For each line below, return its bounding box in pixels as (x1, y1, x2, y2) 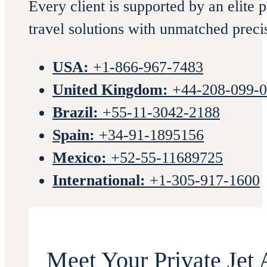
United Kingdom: (52, 80, 168, 98)
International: (52, 171, 145, 189)
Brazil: (52, 103, 98, 121)
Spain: (52, 126, 95, 144)
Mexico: (52, 148, 107, 166)
